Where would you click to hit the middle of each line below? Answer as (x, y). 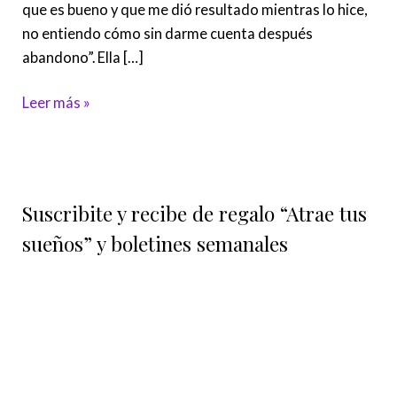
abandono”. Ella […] (83, 57)
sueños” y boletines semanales (156, 244)
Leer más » (57, 103)
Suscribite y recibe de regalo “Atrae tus (195, 214)
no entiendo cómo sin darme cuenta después (168, 33)
